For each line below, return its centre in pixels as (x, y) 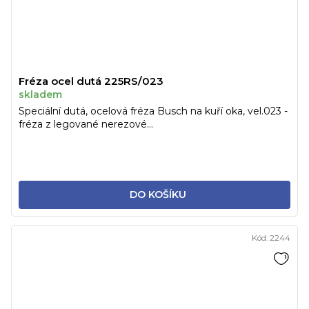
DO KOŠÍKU (158, 194)
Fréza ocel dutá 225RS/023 (91, 81)
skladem (40, 94)
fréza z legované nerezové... (86, 124)
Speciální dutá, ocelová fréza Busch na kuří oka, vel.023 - (153, 111)
